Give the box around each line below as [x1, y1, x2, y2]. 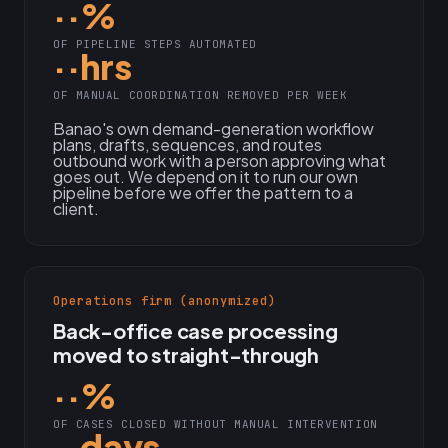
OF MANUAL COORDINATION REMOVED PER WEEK [53, 88, 348, 102]
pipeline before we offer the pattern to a [53, 182, 353, 203]
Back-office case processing [53, 318, 338, 343]
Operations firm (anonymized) [53, 293, 276, 309]
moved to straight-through [53, 342, 320, 367]
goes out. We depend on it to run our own [53, 166, 358, 187]
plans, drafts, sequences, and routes [53, 134, 322, 155]
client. [53, 198, 99, 219]
